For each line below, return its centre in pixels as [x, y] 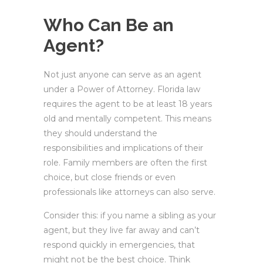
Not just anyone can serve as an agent [122, 75]
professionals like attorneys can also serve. [129, 192]
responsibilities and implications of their [123, 148]
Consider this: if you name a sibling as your [130, 215]
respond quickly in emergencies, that [119, 245]
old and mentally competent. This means [127, 119]
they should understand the [100, 133]
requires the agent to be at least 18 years [128, 104]
